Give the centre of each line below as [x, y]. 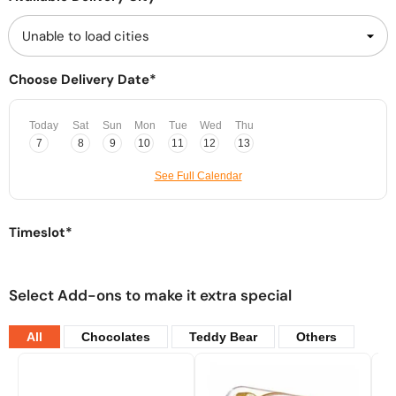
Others [316, 337]
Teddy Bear [223, 337]
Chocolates [116, 337]
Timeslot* [41, 233]
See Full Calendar [198, 176]
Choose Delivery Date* [83, 80]
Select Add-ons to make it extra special [150, 296]
